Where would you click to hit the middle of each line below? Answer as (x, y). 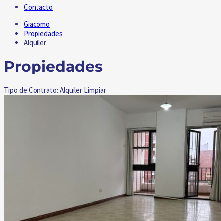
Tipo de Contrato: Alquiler (44, 90)
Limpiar (95, 90)
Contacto (38, 7)
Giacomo (37, 24)
